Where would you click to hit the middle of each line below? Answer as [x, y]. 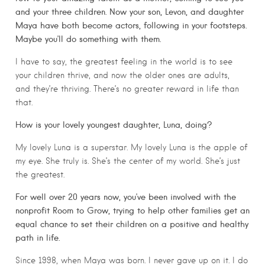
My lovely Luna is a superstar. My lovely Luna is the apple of [131, 147]
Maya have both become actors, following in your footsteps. [131, 26]
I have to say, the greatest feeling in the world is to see [124, 62]
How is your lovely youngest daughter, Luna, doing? [114, 125]
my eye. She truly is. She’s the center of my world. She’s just [128, 161]
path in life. [38, 237]
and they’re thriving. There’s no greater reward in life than [127, 89]
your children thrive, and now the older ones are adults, [122, 75]
